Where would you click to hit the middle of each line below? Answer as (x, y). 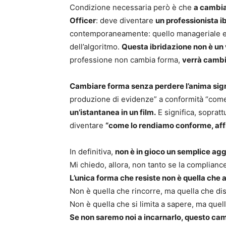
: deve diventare (126, 21)
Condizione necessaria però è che (132, 8)
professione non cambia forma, (126, 60)
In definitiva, (92, 152)
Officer (83, 21)
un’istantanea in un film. (113, 112)
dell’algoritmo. (96, 47)
